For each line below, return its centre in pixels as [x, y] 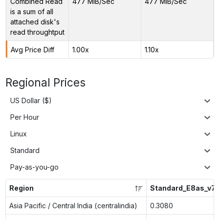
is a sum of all [32, 11]
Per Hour [25, 117]
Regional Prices [45, 82]
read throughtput [37, 32]
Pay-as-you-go [34, 167]
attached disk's [35, 22]
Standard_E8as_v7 [183, 188]
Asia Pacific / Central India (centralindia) [73, 205]
